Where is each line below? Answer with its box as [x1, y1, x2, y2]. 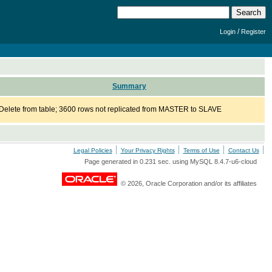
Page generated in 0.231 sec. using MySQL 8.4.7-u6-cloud [84, 158, 257, 165]
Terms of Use [183, 147, 220, 154]
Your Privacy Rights [120, 147, 175, 154]
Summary [112, 82, 146, 90]
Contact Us [228, 147, 259, 154]
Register [241, 28, 266, 35]
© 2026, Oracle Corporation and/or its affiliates [117, 180, 257, 187]
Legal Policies [73, 147, 112, 154]
